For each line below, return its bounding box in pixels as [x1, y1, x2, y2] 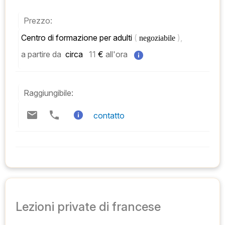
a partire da [21, 49, 61, 60]
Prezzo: [24, 16, 52, 26]
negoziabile [139, 34, 177, 43]
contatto [93, 110, 125, 121]
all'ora [105, 49, 128, 60]
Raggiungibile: [24, 88, 73, 98]
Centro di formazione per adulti [21, 33, 134, 43]
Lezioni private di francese [16, 199, 161, 214]
